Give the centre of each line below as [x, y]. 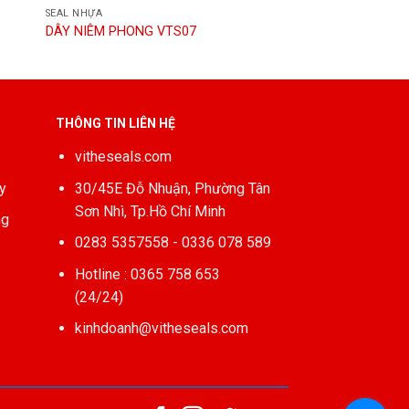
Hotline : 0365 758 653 [149, 274]
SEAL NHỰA [74, 14]
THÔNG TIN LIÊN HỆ [115, 123]
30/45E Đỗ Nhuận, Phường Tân [172, 188]
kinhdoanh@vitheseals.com [161, 329]
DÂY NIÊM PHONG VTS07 [121, 31]
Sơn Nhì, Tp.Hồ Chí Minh [150, 211]
